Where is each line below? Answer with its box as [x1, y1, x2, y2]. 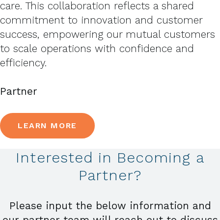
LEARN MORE [18, 120, 77, 130]
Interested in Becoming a [16, 148, 204, 166]
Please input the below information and [9, 199, 211, 212]
